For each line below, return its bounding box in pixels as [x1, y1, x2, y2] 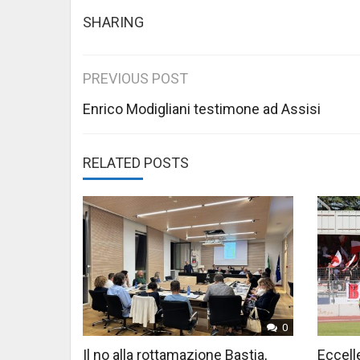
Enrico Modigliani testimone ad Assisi [83, 100, 321, 118]
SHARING [83, 14, 144, 31]
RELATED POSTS [83, 154, 189, 172]
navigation [82, 100, 214, 135]
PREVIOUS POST [83, 70, 188, 88]
